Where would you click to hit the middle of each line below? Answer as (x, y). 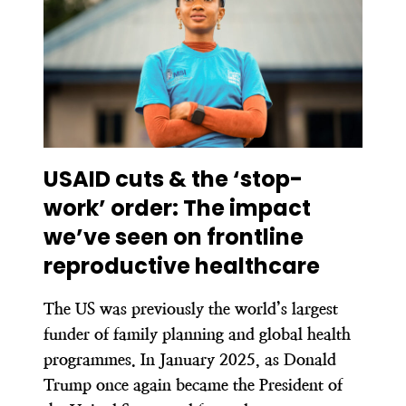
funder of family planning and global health (197, 333)
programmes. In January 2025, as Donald (190, 359)
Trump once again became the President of (193, 384)
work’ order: (113, 208)
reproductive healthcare (182, 266)
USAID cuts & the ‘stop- (173, 179)
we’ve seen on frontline (174, 237)
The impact (247, 208)
